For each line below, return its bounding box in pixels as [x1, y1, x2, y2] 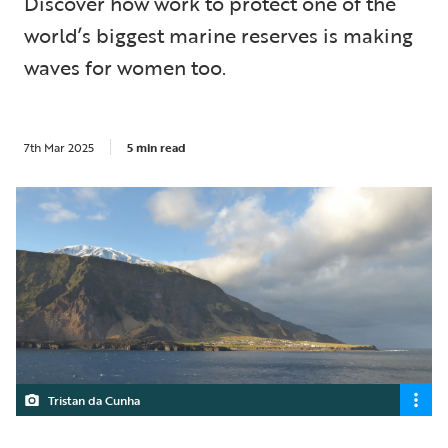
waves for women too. [24, 52, 226, 82]
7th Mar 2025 [24, 138, 94, 156]
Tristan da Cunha [48, 390, 140, 409]
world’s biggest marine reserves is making [24, 20, 413, 50]
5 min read [127, 138, 186, 156]
